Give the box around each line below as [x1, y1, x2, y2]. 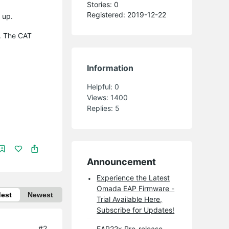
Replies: [87, 103, 116, 112]
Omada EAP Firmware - [97, 184, 175, 193]
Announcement [87, 156, 156, 167]
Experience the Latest [97, 173, 170, 182]
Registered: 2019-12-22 [87, 10, 167, 19]
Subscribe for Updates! [97, 205, 175, 214]
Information [87, 62, 134, 73]
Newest [28, 190, 54, 199]
